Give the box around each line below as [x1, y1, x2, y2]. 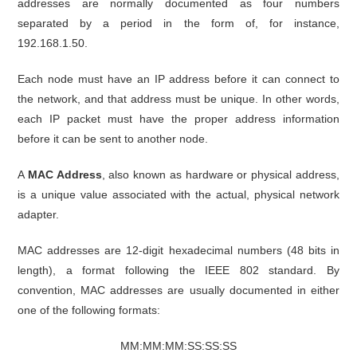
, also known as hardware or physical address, [101, 167, 339, 181]
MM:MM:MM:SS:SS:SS [120, 339, 237, 352]
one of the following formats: [18, 303, 161, 316]
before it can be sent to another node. [18, 131, 209, 145]
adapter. [18, 207, 60, 221]
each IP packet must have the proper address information [18, 112, 339, 125]
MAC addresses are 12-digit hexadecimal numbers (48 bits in [18, 243, 339, 257]
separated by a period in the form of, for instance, [18, 16, 339, 29]
